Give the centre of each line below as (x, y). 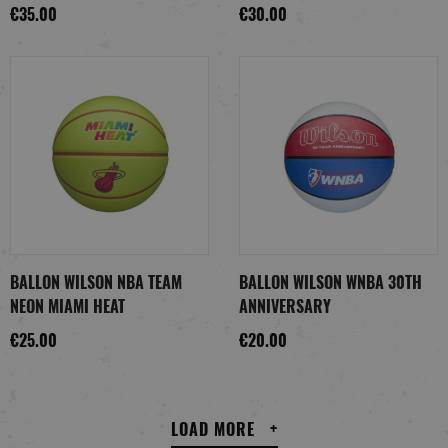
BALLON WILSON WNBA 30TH (330, 282)
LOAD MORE (212, 429)
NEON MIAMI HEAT (67, 306)
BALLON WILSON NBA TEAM (96, 282)
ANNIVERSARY (285, 306)
